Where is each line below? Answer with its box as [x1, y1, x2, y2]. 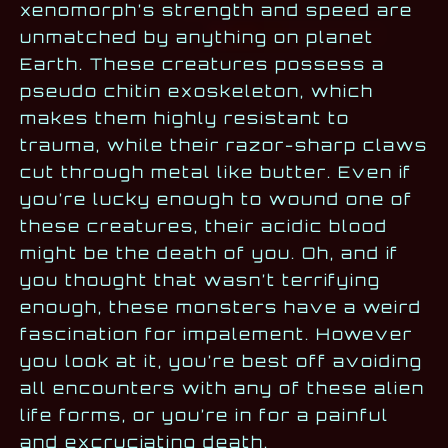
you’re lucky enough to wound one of [20, 188, 413, 209]
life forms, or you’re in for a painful [20, 404, 389, 425]
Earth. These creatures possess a [20, 53, 385, 74]
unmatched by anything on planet [20, 26, 374, 47]
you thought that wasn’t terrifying [20, 269, 381, 290]
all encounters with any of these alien [20, 377, 425, 398]
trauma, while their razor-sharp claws [20, 134, 428, 155]
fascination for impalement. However [20, 323, 413, 344]
